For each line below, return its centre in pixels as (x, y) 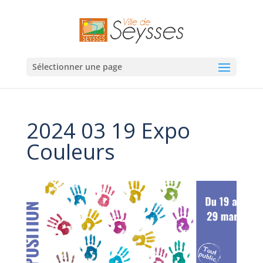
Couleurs (70, 152)
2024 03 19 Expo (108, 131)
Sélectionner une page (77, 66)
